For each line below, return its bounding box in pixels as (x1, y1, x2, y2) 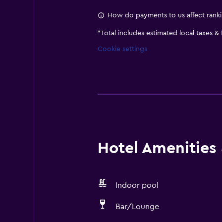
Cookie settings (97, 46, 147, 53)
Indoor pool (115, 181, 159, 189)
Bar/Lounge (115, 203, 159, 211)
